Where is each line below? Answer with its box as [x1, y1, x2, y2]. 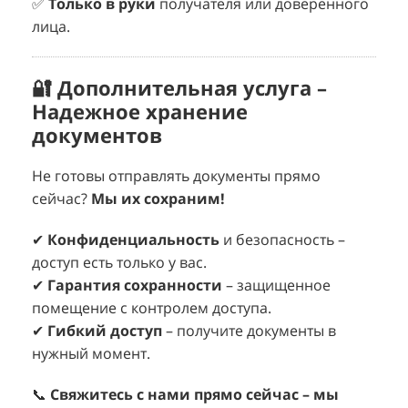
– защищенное [222, 275, 331, 296]
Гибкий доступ [47, 321, 162, 342]
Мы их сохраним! [91, 189, 225, 209]
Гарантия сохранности [47, 275, 222, 296]
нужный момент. [32, 343, 150, 364]
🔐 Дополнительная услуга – [32, 74, 327, 102]
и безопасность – [219, 229, 345, 250]
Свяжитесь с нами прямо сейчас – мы [50, 384, 339, 405]
